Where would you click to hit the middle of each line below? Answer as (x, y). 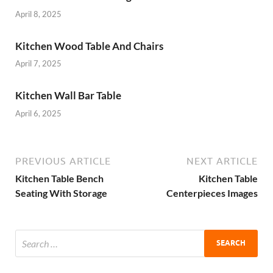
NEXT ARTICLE (222, 161)
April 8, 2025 (38, 14)
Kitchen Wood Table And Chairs (89, 46)
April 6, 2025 (38, 113)
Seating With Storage (61, 193)
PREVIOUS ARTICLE (63, 161)
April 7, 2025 (38, 64)
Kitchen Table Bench (59, 178)
